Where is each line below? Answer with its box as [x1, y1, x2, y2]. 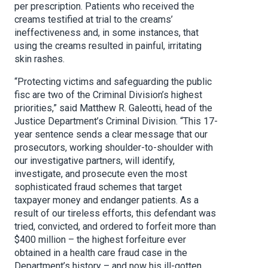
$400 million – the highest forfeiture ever [14, 234, 186, 246]
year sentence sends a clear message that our [14, 129, 208, 141]
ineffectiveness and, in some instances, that [14, 27, 199, 39]
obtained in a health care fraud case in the [14, 247, 187, 259]
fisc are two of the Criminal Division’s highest [14, 89, 202, 101]
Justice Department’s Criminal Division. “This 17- [14, 115, 218, 127]
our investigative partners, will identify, [14, 155, 175, 167]
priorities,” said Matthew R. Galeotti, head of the [14, 102, 212, 114]
